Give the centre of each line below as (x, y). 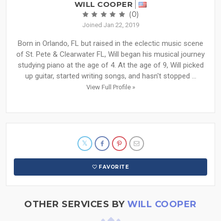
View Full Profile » (110, 87)
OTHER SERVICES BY (76, 204)
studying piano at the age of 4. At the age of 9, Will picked (110, 65)
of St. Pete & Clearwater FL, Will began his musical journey (110, 55)
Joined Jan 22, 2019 (110, 25)
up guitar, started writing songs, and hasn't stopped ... (110, 76)
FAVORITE (114, 167)
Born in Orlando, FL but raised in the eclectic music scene (110, 44)
